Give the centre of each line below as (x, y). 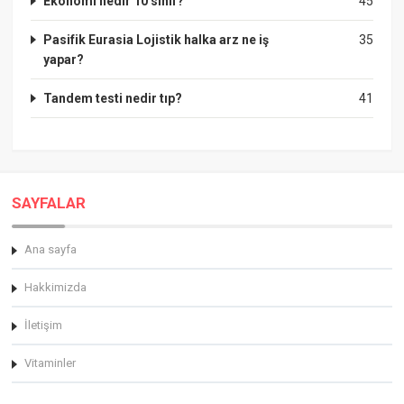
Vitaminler (50, 363)
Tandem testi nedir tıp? (113, 98)
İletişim (44, 325)
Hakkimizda (56, 287)
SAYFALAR (49, 202)
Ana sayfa (51, 249)
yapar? (64, 59)
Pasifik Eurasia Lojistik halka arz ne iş (156, 39)
